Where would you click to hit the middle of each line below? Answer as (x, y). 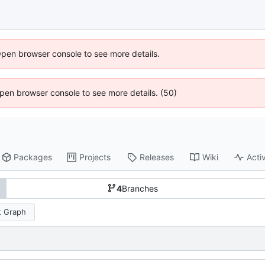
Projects (95, 157)
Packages (33, 157)
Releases (157, 157)
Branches (140, 188)
